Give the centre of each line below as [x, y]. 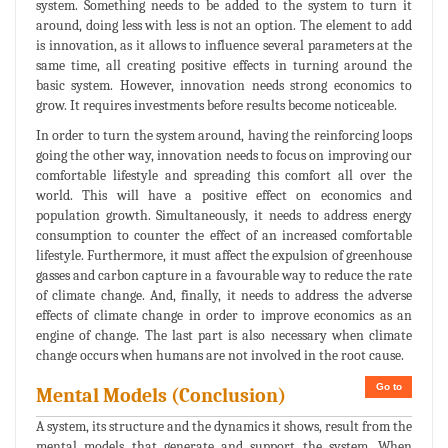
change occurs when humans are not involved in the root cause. [220, 355]
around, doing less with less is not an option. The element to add [224, 25]
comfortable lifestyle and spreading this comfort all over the [224, 175]
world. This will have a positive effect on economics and [224, 195]
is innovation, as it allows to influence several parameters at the [224, 45]
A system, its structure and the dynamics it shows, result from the [224, 426]
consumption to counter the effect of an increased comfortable [224, 235]
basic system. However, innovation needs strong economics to [224, 85]
